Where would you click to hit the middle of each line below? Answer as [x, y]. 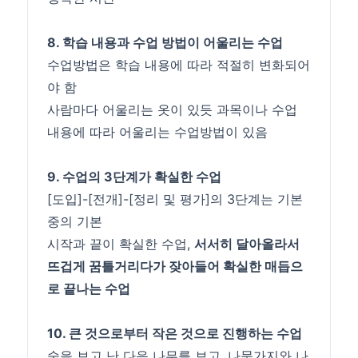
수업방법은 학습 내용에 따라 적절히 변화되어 [179, 65]
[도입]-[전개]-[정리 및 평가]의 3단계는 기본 [175, 199]
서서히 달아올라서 [247, 244]
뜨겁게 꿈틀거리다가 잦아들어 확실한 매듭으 [175, 267]
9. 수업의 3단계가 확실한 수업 [135, 177]
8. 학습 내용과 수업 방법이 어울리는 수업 [165, 43]
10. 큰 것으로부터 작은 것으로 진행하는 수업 [175, 334]
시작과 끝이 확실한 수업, [121, 244]
